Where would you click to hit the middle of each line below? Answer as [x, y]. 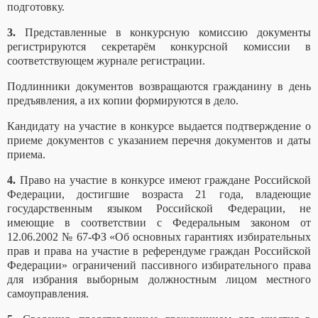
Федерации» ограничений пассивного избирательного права [159, 265]
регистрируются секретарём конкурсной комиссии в [159, 47]
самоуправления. [48, 294]
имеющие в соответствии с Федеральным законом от [159, 223]
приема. [26, 155]
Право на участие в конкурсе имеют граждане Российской [163, 180]
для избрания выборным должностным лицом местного [159, 280]
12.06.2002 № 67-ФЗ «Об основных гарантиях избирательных [159, 237]
